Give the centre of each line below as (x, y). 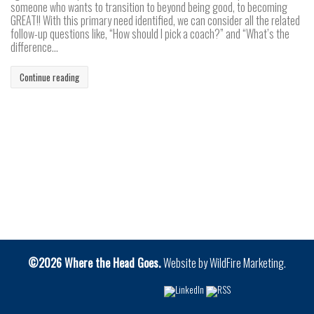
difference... (34, 47)
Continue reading (49, 77)
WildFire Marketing (247, 262)
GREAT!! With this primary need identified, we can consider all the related (155, 21)
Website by (186, 262)
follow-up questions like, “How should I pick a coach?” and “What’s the (150, 34)
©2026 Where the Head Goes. (96, 262)
